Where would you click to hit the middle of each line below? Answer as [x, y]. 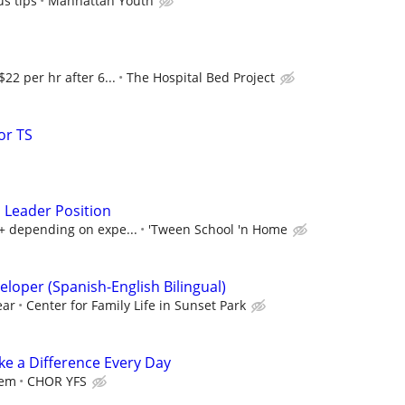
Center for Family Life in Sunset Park [136, 306]
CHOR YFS [57, 381]
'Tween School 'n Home [218, 229]
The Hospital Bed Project [201, 77]
